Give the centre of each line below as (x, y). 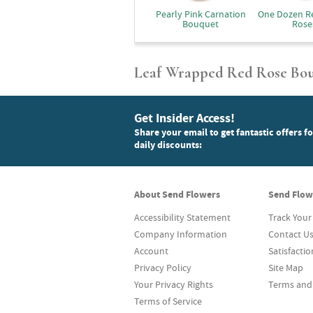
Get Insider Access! (184, 118)
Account (151, 251)
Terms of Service (168, 301)
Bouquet (201, 24)
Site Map (286, 268)
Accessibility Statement (182, 217)
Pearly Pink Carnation (201, 14)
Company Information (181, 234)
